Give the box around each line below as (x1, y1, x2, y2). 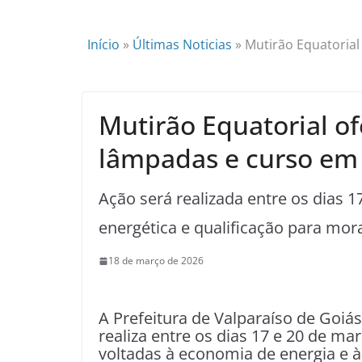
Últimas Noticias (133, 36, 232, 53)
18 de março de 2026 (108, 254, 204, 267)
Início (87, 36, 120, 53)
